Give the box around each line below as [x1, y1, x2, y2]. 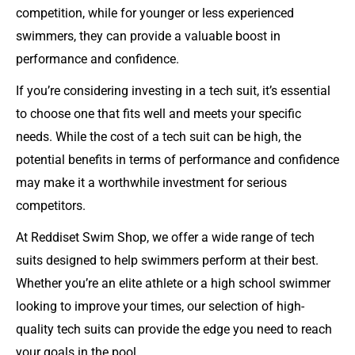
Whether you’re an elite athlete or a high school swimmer [16, 276, 330, 292]
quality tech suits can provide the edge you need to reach [16, 322, 332, 338]
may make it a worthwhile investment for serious [16, 174, 287, 190]
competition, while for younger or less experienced [16, 5, 294, 21]
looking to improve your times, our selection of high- [16, 299, 304, 315]
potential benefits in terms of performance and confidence [16, 151, 339, 167]
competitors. [16, 197, 86, 213]
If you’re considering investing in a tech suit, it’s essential [16, 82, 330, 98]
